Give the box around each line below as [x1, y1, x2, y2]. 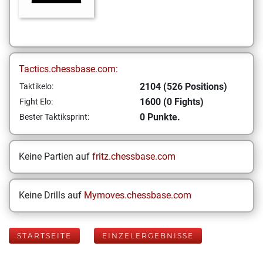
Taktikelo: [19, 82, 53, 91]
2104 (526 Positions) [140, 81, 227, 92]
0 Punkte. [140, 112, 180, 123]
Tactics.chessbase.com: [19, 63, 118, 75]
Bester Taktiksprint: [19, 112, 89, 122]
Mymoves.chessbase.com [84, 190, 191, 201]
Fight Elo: [19, 97, 53, 106]
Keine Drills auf [19, 190, 84, 201]
